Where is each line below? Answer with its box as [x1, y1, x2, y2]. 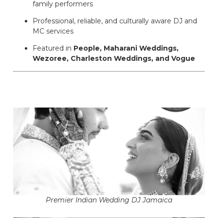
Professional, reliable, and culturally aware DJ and [33, 17, 197, 26]
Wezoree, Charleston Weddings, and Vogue [33, 54, 195, 63]
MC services [33, 27, 73, 36]
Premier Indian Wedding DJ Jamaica [46, 195, 172, 204]
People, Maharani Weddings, [73, 44, 179, 53]
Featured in [33, 44, 73, 53]
